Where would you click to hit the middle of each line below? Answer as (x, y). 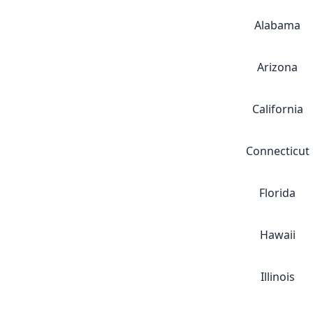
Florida (277, 193)
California (277, 109)
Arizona (277, 67)
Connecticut (277, 151)
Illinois (277, 277)
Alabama (277, 25)
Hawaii (277, 235)
